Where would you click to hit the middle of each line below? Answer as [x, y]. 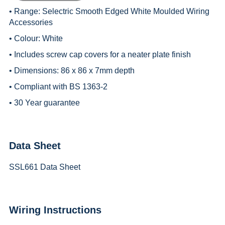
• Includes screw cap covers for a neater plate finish [100, 54]
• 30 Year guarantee [44, 102]
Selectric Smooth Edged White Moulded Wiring [126, 11]
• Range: [25, 11]
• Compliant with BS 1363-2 [58, 86]
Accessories [31, 22]
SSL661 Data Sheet [44, 167]
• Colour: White [36, 38]
